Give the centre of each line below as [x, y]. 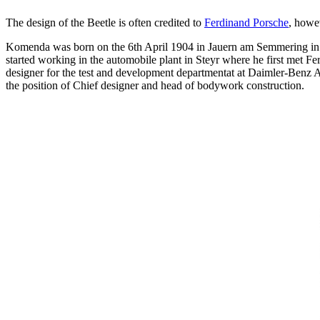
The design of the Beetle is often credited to [105, 22]
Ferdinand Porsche [246, 22]
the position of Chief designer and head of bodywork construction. [155, 85]
